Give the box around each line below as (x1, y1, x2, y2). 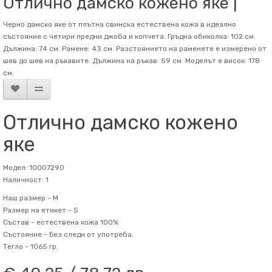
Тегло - (3, 242, 29, 251)
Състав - (3, 218, 35, 226)
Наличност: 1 (3, 175, 49, 184)
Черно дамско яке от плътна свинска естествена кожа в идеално (3, 20, 236, 29)
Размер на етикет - (3, 206, 72, 214)
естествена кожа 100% (35, 218, 118, 226)
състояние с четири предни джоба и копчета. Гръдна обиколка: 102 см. (3, 32, 256, 41)
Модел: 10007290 (3, 163, 64, 172)
